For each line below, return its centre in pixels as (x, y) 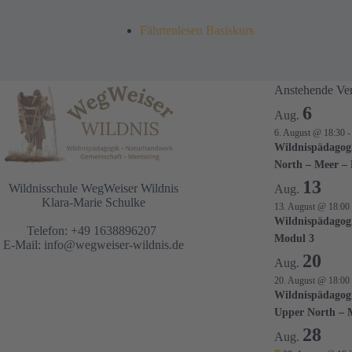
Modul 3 (294, 239)
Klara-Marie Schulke (93, 203)
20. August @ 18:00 (312, 281)
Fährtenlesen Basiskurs (198, 30)
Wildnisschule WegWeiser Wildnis (93, 189)
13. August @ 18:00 (312, 207)
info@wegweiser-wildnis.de (114, 245)
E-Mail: (23, 245)
